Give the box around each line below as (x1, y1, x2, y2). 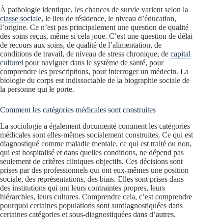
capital (170, 50, 191, 58)
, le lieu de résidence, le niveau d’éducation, (41, 14, 176, 23)
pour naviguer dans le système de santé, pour (23, 58, 164, 67)
